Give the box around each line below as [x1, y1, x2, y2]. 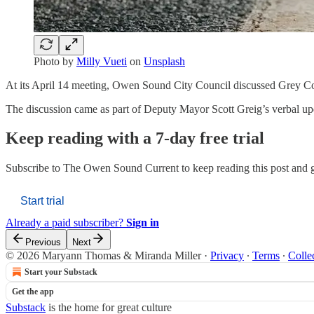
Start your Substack [25, 267, 97, 278]
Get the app [12, 287, 54, 297]
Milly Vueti [76, 55, 127, 67]
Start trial [20, 195, 64, 207]
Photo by [34, 55, 76, 67]
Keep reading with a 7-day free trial [6, 129, 264, 148]
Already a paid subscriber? [6, 217, 126, 229]
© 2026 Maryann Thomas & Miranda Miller [6, 250, 201, 262]
